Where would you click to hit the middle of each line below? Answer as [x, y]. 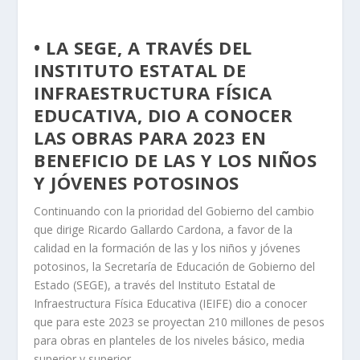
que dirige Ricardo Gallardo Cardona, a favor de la [164, 229]
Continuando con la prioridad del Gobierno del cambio [174, 211]
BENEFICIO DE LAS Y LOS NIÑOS [176, 160]
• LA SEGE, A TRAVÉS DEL [143, 47]
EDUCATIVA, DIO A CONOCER [164, 115]
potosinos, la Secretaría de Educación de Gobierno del [175, 266]
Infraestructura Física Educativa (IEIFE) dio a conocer [171, 303]
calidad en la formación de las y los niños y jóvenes [168, 248]
